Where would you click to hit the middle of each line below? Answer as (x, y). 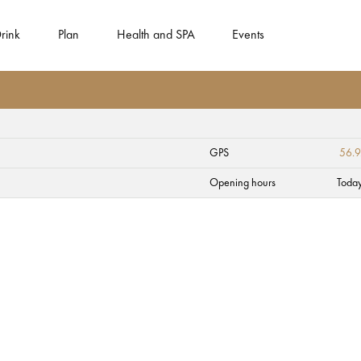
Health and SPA (156, 35)
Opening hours (243, 183)
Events (249, 35)
